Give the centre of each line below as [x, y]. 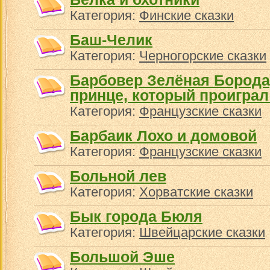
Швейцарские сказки [202, 232]
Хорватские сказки [196, 192]
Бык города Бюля [136, 216]
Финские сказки [187, 15]
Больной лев [118, 176]
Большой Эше [122, 257]
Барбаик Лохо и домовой [163, 136]
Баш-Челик [111, 40]
